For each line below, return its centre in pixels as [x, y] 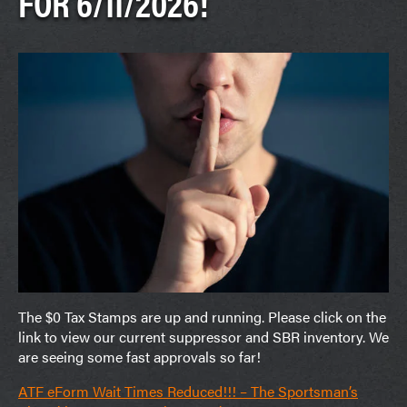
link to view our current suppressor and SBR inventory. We [203, 336]
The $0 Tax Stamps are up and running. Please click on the [202, 316]
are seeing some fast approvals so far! [139, 356]
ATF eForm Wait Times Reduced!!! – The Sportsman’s [188, 391]
